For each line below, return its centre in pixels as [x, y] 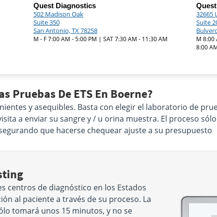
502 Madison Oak [58, 14]
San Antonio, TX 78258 [65, 31]
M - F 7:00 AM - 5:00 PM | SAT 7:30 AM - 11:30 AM [100, 39]
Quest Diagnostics [64, 6]
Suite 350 [46, 22]
